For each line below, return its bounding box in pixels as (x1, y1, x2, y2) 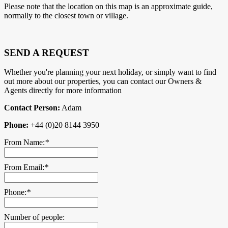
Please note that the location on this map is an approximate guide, (4, 2, 213, 11)
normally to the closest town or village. (4, 11, 128, 20)
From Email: (4, 163, 44, 172)
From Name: (4, 138, 45, 147)
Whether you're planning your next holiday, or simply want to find (4, 68, 216, 77)
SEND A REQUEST (4, 47, 89, 58)
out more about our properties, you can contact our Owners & (4, 77, 202, 86)
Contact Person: (4, 103, 60, 112)
